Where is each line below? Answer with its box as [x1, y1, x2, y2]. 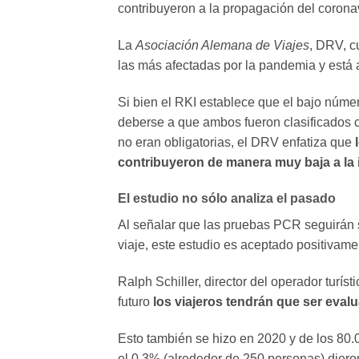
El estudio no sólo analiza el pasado [118, 192, 336, 206]
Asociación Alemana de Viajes [135, 38, 309, 52]
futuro [118, 295, 153, 309]
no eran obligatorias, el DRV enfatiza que [118, 135, 355, 149]
